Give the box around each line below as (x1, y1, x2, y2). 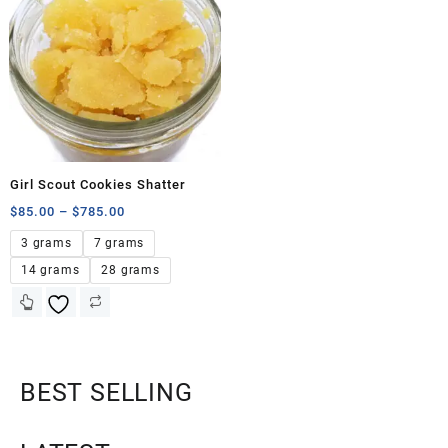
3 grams (21, 236, 72, 251)
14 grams (21, 263, 80, 278)
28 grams (101, 263, 160, 278)
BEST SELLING (20, 377, 193, 407)
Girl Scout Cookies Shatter (10, 177, 186, 193)
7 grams (93, 236, 145, 251)
